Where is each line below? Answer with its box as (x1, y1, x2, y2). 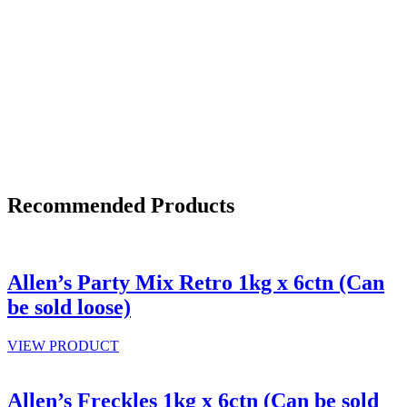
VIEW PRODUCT (7, 337, 119, 353)
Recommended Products (7, 194, 234, 218)
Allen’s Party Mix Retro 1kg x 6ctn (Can (7, 270, 384, 294)
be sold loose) (7, 294, 131, 319)
